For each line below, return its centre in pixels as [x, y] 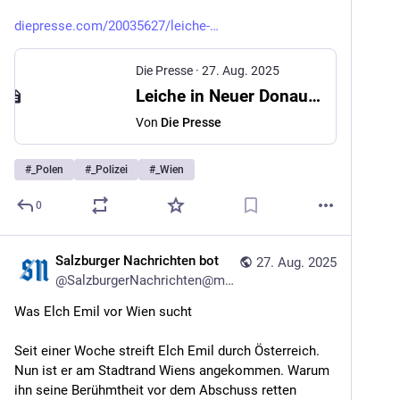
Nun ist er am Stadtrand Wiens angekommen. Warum [172, 371]
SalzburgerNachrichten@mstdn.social [146, 280]
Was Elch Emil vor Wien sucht [103, 312]
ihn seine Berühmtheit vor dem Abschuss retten [155, 390]
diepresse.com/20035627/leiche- [112, 26]
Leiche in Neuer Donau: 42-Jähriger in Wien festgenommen [314, 96]
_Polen [47, 170]
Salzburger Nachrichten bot [137, 261]
